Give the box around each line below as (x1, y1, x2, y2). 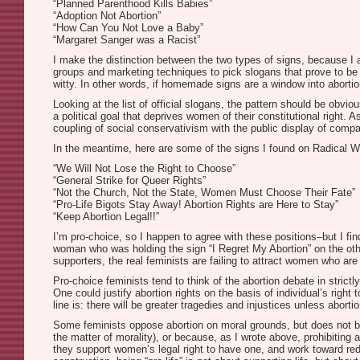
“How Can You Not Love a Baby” (53, 22, 203, 34)
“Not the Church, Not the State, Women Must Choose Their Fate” (53, 186, 355, 198)
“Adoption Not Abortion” (53, 10, 161, 22)
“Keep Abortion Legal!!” (53, 211, 159, 223)
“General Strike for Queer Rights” (53, 174, 206, 186)
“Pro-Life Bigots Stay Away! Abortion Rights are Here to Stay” (53, 198, 338, 211)
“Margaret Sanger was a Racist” (53, 34, 200, 46)
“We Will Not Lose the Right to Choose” (53, 162, 235, 174)
